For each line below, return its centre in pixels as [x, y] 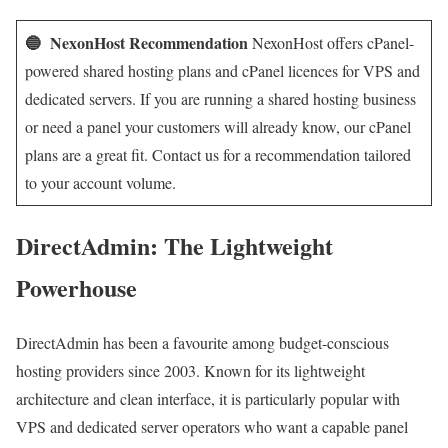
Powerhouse [76, 288]
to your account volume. [100, 182]
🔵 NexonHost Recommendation [136, 42]
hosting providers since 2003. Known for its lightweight [190, 371]
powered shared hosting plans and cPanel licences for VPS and [222, 70]
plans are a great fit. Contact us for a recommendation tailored [218, 154]
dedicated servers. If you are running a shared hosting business [220, 98]
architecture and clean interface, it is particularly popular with [208, 399]
